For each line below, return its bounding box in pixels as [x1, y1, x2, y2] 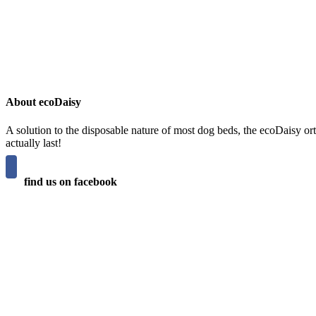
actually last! [6, 136, 61, 149]
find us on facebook [24, 175, 117, 188]
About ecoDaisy [6, 96, 81, 109]
